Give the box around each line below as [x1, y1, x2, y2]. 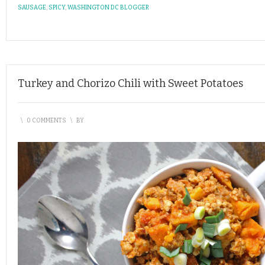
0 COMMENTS [27, 117, 66, 124]
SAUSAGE [18, 4, 46, 11]
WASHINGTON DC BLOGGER [67, 4, 149, 11]
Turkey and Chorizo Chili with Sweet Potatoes [18, 77, 243, 90]
